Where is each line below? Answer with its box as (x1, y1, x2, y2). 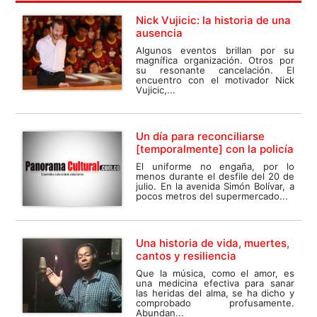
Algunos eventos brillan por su (136, 44, 294, 56)
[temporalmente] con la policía (136, 142, 294, 156)
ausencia (136, 25, 183, 40)
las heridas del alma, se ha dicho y (136, 287, 294, 299)
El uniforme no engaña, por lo (136, 160, 294, 172)
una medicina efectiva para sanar (136, 277, 294, 289)
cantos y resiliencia (136, 248, 237, 263)
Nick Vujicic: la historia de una (136, 13, 292, 27)
